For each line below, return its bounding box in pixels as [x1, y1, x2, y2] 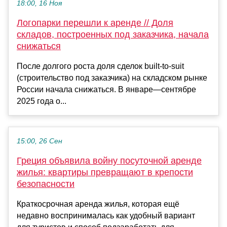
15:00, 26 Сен [17, 137, 62, 145]
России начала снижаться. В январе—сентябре [17, 85, 196, 94]
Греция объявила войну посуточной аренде [17, 156, 202, 166]
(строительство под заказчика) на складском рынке [17, 73, 207, 83]
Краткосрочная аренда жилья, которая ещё [17, 200, 179, 209]
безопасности [17, 179, 74, 190]
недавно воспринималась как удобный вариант [17, 211, 195, 220]
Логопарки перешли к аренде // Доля [17, 18, 173, 28]
